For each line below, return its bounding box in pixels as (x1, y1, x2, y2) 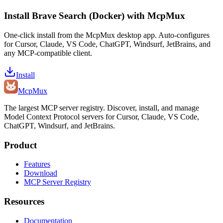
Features (24, 160, 50, 169)
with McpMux (124, 10, 185, 21)
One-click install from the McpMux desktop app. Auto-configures (4, 30, 210, 39)
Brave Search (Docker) (32, 10, 124, 21)
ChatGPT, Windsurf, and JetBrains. (4, 121, 115, 130)
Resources (4, 196, 44, 207)
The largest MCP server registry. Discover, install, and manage (4, 103, 199, 112)
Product (4, 139, 37, 150)
